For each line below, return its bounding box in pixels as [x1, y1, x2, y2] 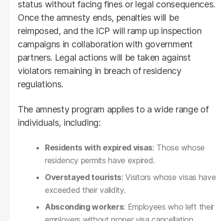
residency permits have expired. [45, 155, 155, 165]
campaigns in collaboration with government [18, 38, 193, 49]
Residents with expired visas [45, 142, 153, 152]
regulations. [18, 78, 64, 89]
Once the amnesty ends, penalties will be [18, 12, 179, 23]
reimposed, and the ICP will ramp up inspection [18, 25, 202, 36]
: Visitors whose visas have [121, 172, 216, 182]
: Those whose [152, 142, 205, 152]
